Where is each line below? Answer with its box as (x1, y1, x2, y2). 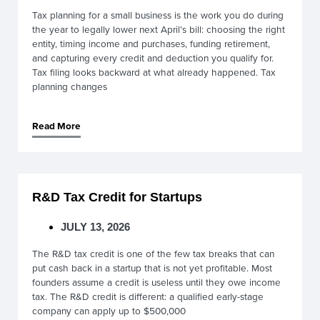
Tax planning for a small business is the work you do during (32, 7, 284, 22)
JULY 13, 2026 (61, 220, 130, 233)
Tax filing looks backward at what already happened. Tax (32, 64, 276, 79)
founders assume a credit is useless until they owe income (32, 274, 281, 289)
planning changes (32, 79, 107, 94)
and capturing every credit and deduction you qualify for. (32, 50, 274, 65)
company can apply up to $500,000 (32, 303, 186, 318)
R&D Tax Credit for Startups (32, 189, 202, 204)
